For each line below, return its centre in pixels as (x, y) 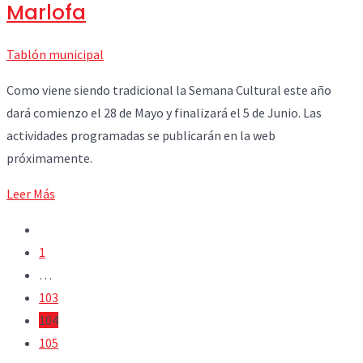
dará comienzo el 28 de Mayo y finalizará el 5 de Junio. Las (164, 113)
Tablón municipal (55, 55)
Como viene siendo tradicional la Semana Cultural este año (169, 90)
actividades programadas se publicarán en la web (141, 136)
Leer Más (31, 194)
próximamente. (49, 158)
